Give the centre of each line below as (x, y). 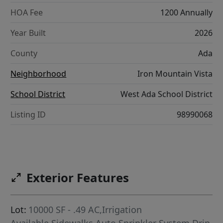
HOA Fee (27, 13)
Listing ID (28, 115)
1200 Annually (186, 13)
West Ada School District (166, 94)
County (24, 54)
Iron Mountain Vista (175, 74)
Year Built (28, 33)
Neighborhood (39, 74)
